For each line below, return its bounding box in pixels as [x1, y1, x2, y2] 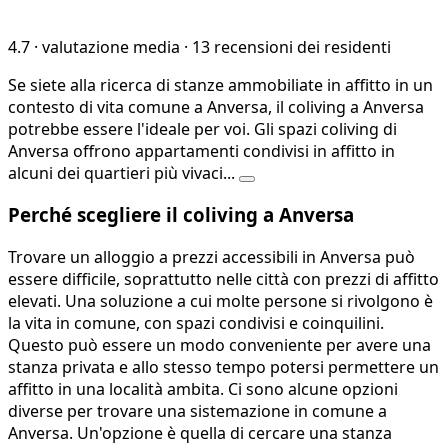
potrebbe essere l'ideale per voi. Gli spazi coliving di [8, 117, 397, 140]
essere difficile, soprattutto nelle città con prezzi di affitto [8, 268, 439, 291]
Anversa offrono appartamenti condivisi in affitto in [8, 139, 395, 162]
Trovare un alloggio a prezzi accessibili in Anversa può [8, 246, 415, 269]
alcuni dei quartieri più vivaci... [8, 161, 239, 184]
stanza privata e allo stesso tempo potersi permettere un [8, 356, 439, 379]
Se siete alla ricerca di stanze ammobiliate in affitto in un [8, 73, 433, 96]
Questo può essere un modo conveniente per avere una [8, 334, 431, 357]
